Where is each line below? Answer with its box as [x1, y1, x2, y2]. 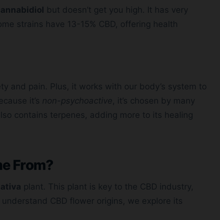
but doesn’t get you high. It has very [44, 5, 188, 15]
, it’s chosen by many [112, 96, 195, 106]
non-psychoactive [42, 96, 112, 106]
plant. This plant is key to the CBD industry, [21, 182, 193, 192]
